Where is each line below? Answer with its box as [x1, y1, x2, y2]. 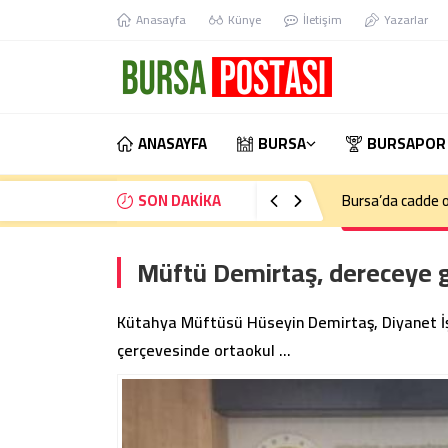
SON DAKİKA [138, 186, 221, 215]
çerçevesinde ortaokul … [117, 335, 291, 365]
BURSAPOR [367, 129, 446, 158]
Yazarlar [384, 8, 428, 31]
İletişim [303, 8, 342, 31]
